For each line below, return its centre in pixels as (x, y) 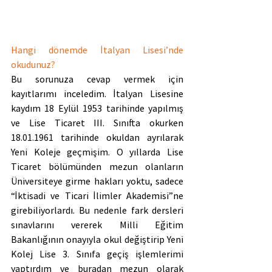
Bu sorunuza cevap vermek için (97, 79)
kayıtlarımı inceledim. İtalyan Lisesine (97, 94)
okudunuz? (33, 65)
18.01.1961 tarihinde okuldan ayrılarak (97, 138)
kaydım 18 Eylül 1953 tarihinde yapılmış (97, 108)
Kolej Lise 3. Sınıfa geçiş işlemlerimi (97, 254)
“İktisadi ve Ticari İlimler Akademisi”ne (97, 196)
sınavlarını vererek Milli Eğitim (97, 225)
